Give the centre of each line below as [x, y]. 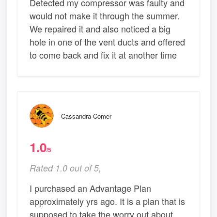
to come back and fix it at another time [103, 54]
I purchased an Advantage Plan [90, 188]
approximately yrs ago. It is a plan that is [107, 201]
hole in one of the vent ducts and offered [107, 41]
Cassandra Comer [86, 116]
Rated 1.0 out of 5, [65, 168]
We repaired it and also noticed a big [100, 28]
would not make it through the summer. [105, 15]
